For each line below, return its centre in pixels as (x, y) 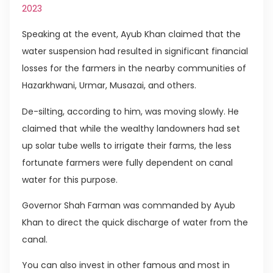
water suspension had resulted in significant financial (135, 51)
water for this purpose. (70, 179)
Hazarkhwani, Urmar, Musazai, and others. (109, 86)
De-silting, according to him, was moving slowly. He (130, 111)
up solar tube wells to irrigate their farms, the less (127, 145)
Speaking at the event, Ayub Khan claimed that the (131, 34)
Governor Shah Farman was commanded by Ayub (129, 206)
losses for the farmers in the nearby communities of (134, 69)
